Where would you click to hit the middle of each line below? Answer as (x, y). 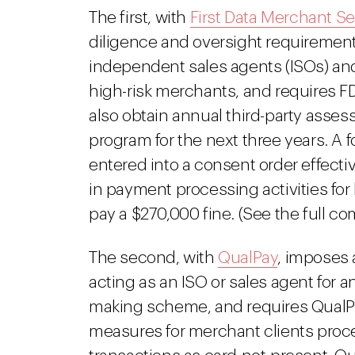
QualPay (248, 258)
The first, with (139, 18)
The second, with (154, 258)
